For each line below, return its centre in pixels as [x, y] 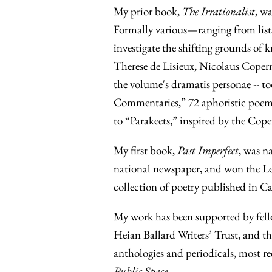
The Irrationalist [219, 12]
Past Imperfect [208, 151]
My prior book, [148, 12]
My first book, [145, 151]
